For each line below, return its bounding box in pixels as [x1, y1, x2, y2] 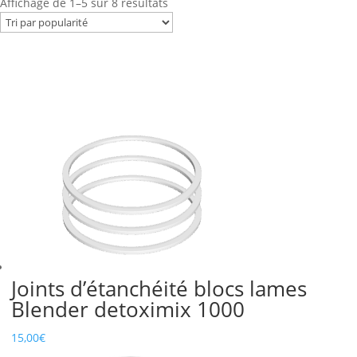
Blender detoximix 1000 [11, 295, 245, 324]
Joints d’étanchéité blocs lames [11, 274, 307, 304]
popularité [167, 31, 223, 47]
